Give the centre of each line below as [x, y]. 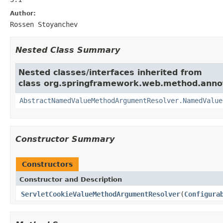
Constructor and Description [71, 179]
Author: [23, 13]
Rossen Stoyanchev [44, 24]
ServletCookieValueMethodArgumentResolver [101, 194]
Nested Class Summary [68, 50]
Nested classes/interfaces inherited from [110, 72]
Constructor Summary [65, 139]
